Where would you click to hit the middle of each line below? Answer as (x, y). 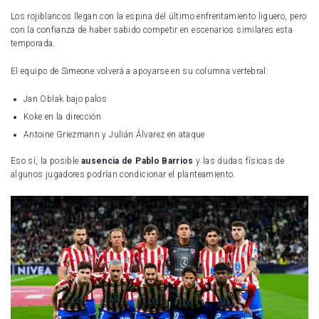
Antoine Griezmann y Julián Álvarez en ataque (114, 135)
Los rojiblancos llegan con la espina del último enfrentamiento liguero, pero (159, 17)
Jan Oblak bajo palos (66, 99)
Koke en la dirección (63, 117)
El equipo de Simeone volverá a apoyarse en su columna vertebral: (140, 72)
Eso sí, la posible (46, 161)
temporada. (33, 44)
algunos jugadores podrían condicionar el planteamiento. (123, 175)
